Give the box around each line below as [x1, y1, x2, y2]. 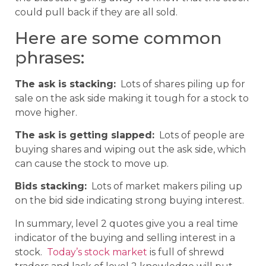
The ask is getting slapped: [15, 129, 154, 141]
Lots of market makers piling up [87, 180, 242, 192]
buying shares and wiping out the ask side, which [15, 143, 246, 155]
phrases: [15, 47, 84, 68]
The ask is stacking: [15, 78, 116, 90]
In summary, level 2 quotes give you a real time [15, 217, 238, 229]
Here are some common [15, 27, 221, 48]
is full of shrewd [147, 246, 224, 258]
